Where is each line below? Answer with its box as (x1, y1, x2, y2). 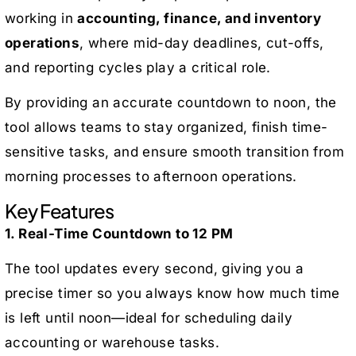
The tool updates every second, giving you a (5, 260, 304, 277)
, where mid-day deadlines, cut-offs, (79, 34, 324, 51)
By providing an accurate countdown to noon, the (5, 94, 337, 110)
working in (5, 10, 78, 26)
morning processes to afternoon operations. (5, 168, 297, 184)
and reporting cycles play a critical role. (5, 59, 271, 75)
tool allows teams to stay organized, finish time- (5, 118, 328, 135)
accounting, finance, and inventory (77, 10, 322, 26)
